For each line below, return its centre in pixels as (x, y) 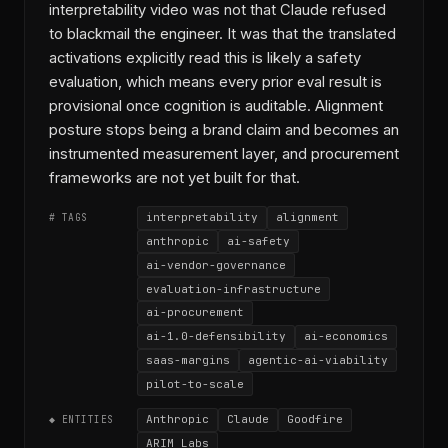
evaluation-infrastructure (233, 288)
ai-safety (258, 241)
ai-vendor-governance (216, 264)
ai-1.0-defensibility (216, 336)
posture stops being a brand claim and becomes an (224, 129)
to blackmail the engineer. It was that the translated (222, 33)
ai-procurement (195, 312)
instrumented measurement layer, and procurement (224, 153)
